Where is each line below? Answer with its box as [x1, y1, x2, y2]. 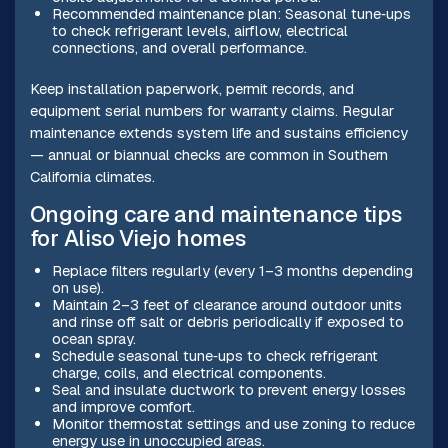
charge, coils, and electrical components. [51, 362, 326, 382]
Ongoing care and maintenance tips [29, 199, 402, 229]
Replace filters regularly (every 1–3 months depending [51, 260, 413, 280]
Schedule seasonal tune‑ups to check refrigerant [51, 345, 378, 365]
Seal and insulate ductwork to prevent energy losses [51, 379, 406, 399]
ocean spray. [51, 328, 136, 348]
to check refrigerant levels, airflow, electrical [51, 20, 348, 40]
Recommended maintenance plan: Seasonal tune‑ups [51, 3, 411, 23]
